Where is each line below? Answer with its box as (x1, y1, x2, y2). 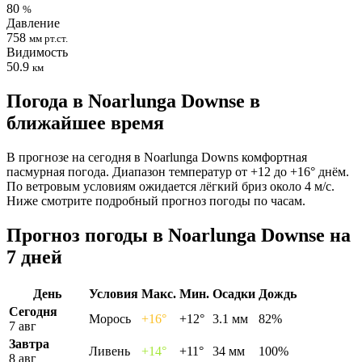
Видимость (6, 44, 68, 59)
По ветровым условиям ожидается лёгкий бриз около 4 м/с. (6, 179, 335, 193)
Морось (89, 311, 131, 326)
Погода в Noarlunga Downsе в (6, 90, 260, 112)
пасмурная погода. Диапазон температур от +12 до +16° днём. (6, 164, 349, 179)
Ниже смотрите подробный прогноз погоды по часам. (6, 193, 305, 208)
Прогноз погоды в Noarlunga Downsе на (6, 224, 351, 246)
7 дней (6, 246, 62, 267)
